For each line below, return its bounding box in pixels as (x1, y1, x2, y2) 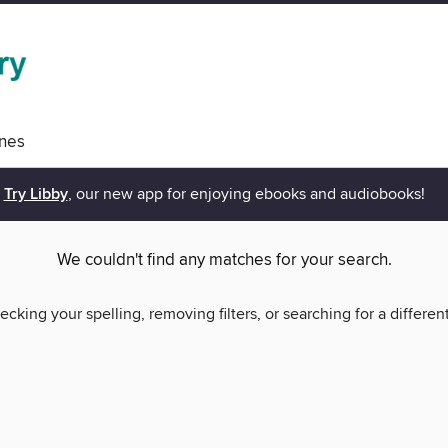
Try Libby (3, 184, 68, 206)
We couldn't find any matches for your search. (56, 249, 392, 272)
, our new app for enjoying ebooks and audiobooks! (67, 184, 425, 205)
